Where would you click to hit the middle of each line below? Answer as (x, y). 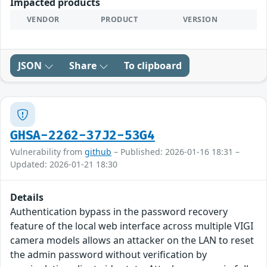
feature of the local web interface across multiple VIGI (132, 226)
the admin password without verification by (108, 255)
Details (27, 198)
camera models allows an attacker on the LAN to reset (132, 240)
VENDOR (43, 20)
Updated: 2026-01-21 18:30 (64, 164)
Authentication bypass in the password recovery (119, 212)
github (98, 152)
